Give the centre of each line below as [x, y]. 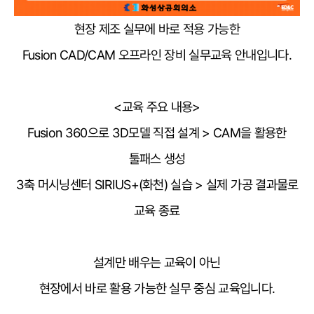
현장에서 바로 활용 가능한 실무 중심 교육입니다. [157, 288]
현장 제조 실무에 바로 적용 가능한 [157, 29]
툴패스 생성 [157, 159]
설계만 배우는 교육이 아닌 [157, 262]
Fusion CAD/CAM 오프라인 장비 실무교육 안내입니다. [157, 55]
